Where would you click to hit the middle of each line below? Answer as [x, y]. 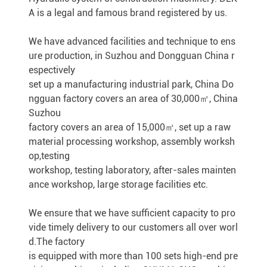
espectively [52, 70]
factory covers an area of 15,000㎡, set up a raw [130, 127]
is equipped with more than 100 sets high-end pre [133, 256]
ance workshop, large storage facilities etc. [118, 184]
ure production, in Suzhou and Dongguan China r [132, 56]
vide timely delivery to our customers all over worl [133, 227]
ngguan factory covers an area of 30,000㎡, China [133, 99]
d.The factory [57, 242]
